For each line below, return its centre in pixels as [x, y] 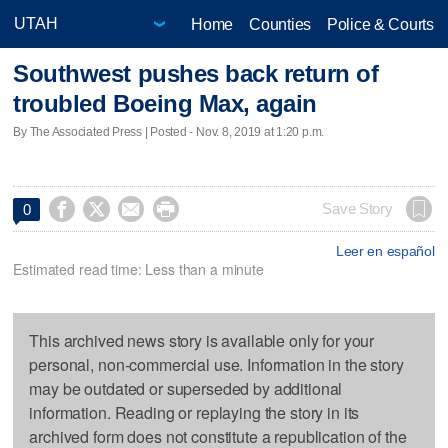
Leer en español [385, 250]
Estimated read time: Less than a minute [138, 268]
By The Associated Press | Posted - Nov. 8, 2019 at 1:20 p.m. [169, 131]
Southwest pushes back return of [196, 74]
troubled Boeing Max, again [165, 104]
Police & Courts [380, 24]
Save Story [357, 208]
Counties [280, 24]
